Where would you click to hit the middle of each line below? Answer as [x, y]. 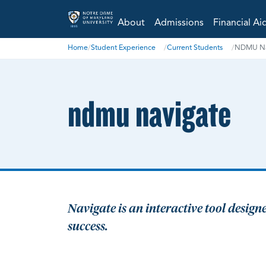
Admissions [179, 23]
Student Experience [123, 48]
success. [88, 226]
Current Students [195, 48]
